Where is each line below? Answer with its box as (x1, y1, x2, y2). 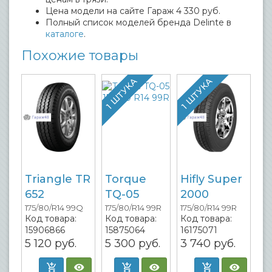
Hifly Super (180, 172, 242, 186)
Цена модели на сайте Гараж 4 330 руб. (46, 5, 220, 17)
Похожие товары (21, 47, 138, 64)
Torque (105, 172, 146, 186)
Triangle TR (25, 172, 90, 186)
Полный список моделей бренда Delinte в (46, 17, 231, 29)
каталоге (46, 29, 84, 40)
